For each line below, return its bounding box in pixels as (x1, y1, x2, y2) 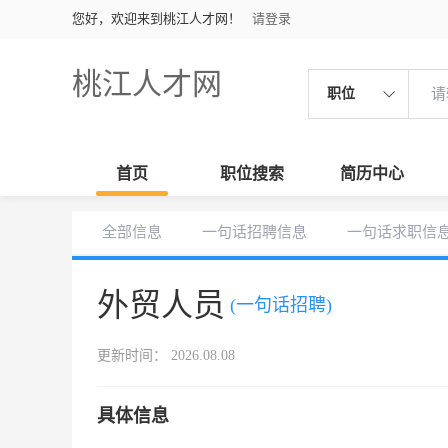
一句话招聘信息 (202, 224, 307, 240)
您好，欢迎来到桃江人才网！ (72, 11, 241, 26)
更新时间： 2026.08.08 (97, 348, 235, 363)
